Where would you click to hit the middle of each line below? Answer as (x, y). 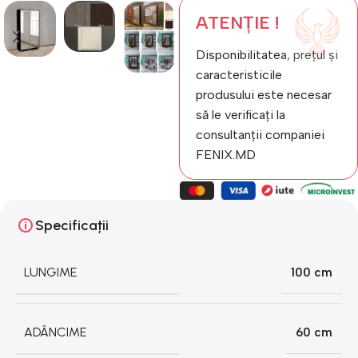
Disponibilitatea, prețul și (267, 55)
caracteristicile (239, 75)
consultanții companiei (260, 135)
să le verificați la (241, 115)
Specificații (72, 225)
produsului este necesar (264, 95)
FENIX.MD (226, 155)
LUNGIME (50, 272)
